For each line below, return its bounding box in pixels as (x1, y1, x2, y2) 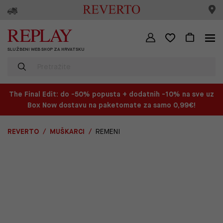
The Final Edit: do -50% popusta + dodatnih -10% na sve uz (9, 90, 214, 99)
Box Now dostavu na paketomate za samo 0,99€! (27, 101, 196, 110)
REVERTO (7, 127, 39, 136)
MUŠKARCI (50, 127, 85, 136)
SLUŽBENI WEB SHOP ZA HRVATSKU (7, 46, 85, 52)
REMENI (96, 127, 120, 136)
